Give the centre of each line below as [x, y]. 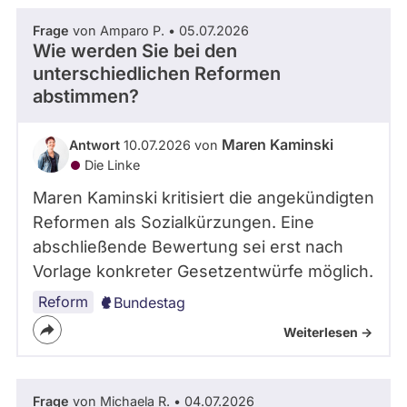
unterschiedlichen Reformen [157, 74]
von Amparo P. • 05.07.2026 [159, 31]
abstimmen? [86, 97]
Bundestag [149, 303]
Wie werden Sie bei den [135, 51]
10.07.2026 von [171, 145]
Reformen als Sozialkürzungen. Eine [174, 223]
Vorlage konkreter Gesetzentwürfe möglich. [203, 272]
